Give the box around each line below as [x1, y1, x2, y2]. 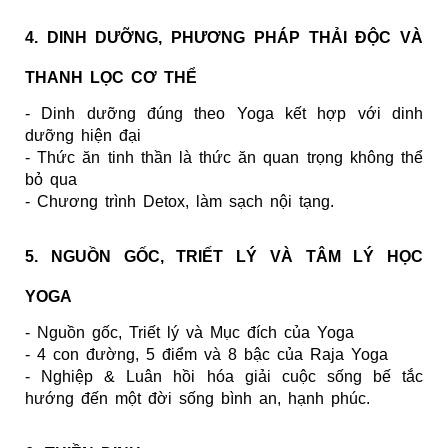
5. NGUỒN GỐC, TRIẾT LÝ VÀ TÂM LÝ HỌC [25, 247, 423, 265]
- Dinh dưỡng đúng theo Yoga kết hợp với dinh [25, 104, 423, 122]
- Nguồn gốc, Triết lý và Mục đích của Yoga [25, 323, 354, 341]
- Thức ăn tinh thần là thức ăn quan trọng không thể [25, 148, 423, 166]
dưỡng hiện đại [25, 126, 141, 144]
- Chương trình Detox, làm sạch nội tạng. [25, 192, 334, 210]
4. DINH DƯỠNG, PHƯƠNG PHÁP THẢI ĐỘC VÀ [25, 28, 423, 46]
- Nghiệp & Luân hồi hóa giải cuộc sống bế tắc [25, 367, 423, 385]
